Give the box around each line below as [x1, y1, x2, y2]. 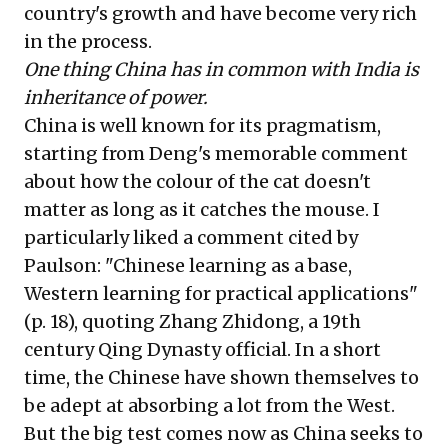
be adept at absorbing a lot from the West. [24, 393, 395, 417]
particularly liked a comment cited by [24, 225, 358, 249]
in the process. [24, 29, 152, 53]
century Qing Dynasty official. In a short [24, 337, 381, 361]
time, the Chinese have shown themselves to [24, 365, 419, 389]
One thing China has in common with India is [24, 57, 419, 81]
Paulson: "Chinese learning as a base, [24, 253, 352, 277]
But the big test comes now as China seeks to [24, 421, 423, 445]
